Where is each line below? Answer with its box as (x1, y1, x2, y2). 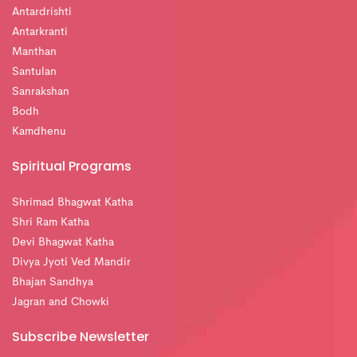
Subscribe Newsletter (12, 328, 149, 347)
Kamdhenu (12, 126, 66, 138)
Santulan (12, 66, 57, 78)
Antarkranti (12, 26, 68, 38)
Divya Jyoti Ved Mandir (12, 257, 131, 269)
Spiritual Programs (12, 157, 131, 176)
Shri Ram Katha (12, 217, 89, 229)
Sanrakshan (12, 86, 69, 98)
